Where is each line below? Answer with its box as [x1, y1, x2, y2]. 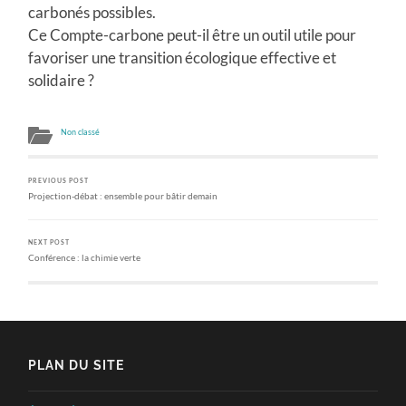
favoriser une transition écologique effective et [28, 47, 337, 67]
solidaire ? [28, 70, 95, 90]
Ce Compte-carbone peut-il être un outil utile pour [28, 24, 357, 44]
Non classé [61, 127, 101, 137]
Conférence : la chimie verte [28, 251, 141, 263]
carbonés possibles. [28, 2, 157, 22]
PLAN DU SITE [28, 356, 125, 372]
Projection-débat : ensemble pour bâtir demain [28, 189, 218, 201]
